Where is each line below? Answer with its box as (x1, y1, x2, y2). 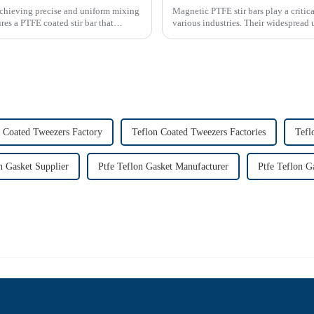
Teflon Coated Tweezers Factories (132, 127, 266, 137)
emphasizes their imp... (172, 29, 259, 41)
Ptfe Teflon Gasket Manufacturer (98, 161, 228, 172)
